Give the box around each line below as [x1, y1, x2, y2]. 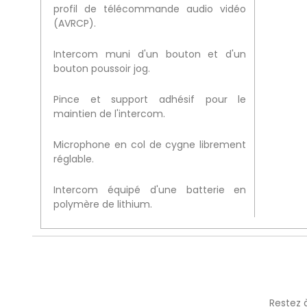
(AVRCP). [53, 16, 96, 31]
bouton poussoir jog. [53, 62, 150, 76]
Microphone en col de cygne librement [53, 138, 247, 152]
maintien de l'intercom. [53, 107, 165, 121]
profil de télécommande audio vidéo [53, 2, 247, 16]
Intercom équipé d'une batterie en [53, 183, 247, 197]
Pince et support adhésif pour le [53, 93, 247, 107]
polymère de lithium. [53, 197, 152, 212]
